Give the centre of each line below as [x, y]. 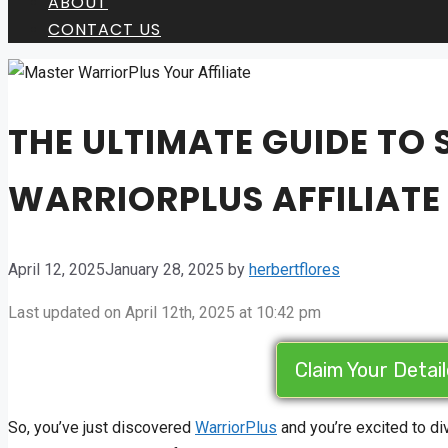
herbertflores [294, 270]
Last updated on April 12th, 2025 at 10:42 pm [164, 313]
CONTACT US [104, 29]
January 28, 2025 [164, 270]
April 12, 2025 [56, 270]
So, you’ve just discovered [101, 428]
